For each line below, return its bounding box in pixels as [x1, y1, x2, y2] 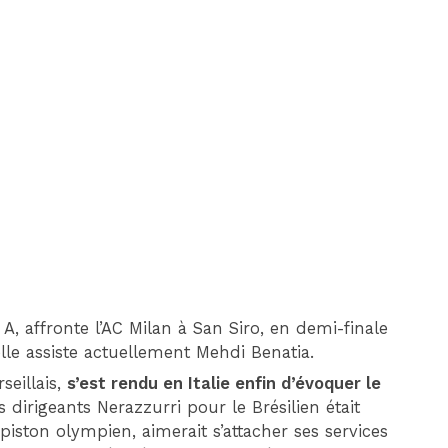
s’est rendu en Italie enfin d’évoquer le [67, 374, 382, 394]
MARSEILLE [345, 122, 420, 137]
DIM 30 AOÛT [265, 26, 348, 48]
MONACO [208, 122, 267, 137]
